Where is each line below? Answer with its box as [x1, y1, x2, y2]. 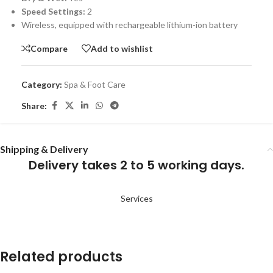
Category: [21, 79, 62, 90]
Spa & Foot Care [64, 79, 126, 90]
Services [120, 193, 153, 204]
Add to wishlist [91, 43, 153, 54]
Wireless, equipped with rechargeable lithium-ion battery [21, 19, 238, 30]
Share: [21, 100, 47, 111]
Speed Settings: [21, 6, 87, 17]
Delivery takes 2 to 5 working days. [29, 157, 244, 174]
